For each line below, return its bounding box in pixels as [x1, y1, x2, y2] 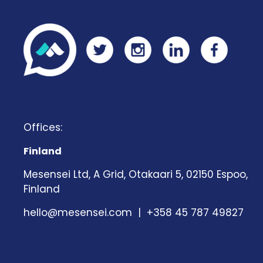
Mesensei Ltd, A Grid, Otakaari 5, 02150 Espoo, [23, 167, 248, 181]
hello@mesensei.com [23, 205, 132, 220]
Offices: [23, 120, 62, 134]
